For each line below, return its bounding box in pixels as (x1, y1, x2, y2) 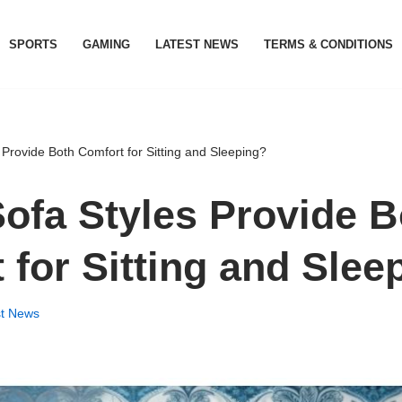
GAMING (83, 37, 130, 51)
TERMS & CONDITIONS (264, 37, 393, 51)
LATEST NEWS (155, 37, 239, 51)
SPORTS (9, 37, 57, 51)
